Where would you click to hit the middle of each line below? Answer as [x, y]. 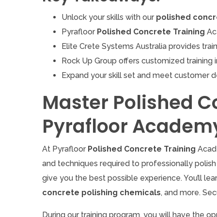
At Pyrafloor [65, 149]
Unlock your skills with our [109, 17]
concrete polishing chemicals [101, 192]
